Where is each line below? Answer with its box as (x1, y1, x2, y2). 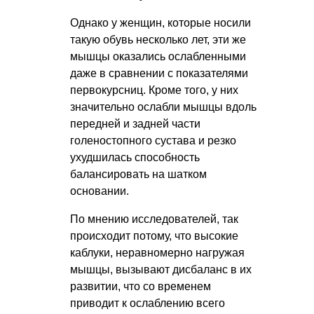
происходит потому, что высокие (70, 230, 238, 243)
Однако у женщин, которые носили (70, 17, 251, 29)
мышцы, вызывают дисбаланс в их (70, 264, 252, 276)
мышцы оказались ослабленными (70, 50, 246, 63)
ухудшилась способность (70, 151, 200, 164)
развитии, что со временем (70, 280, 211, 293)
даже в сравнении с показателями (70, 67, 248, 80)
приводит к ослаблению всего (70, 297, 225, 310)
